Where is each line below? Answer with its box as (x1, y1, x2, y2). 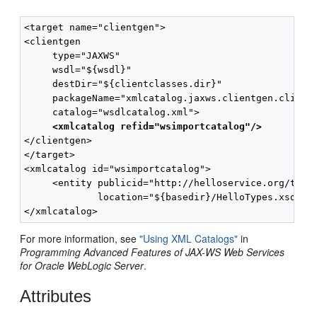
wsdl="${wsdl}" (24, 64, 132, 76)
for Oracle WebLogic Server (20, 258, 144, 273)
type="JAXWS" (24, 50, 121, 62)
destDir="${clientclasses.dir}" (24, 79, 223, 90)
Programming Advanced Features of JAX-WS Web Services (20, 245, 285, 260)
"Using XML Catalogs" (139, 231, 238, 246)
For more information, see (20, 231, 140, 246)
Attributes (20, 287, 92, 306)
